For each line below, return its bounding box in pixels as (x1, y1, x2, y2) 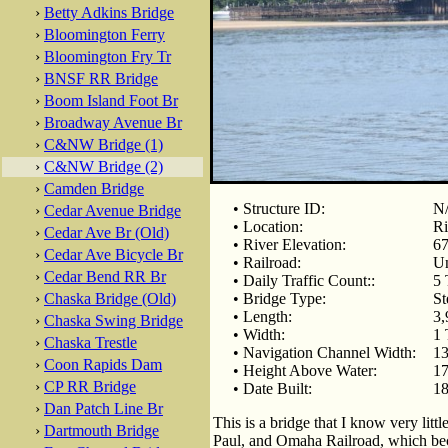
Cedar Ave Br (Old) (44, 224, 169, 241)
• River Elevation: (233, 236, 346, 253)
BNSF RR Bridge (44, 70, 158, 87)
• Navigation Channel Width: (233, 344, 416, 361)
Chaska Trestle (44, 334, 137, 351)
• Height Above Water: (233, 362, 377, 379)
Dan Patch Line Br (44, 400, 163, 417)
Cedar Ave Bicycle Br (44, 246, 183, 263)
